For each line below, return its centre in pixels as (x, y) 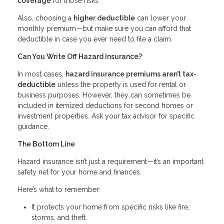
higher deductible (104, 18)
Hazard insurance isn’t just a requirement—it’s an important (110, 162)
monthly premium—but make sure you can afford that (104, 29)
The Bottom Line (46, 144)
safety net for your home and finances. (79, 172)
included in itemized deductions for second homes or (105, 106)
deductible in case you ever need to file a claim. (95, 39)
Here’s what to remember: (59, 190)
